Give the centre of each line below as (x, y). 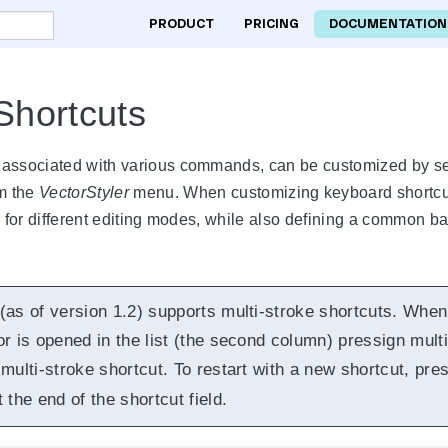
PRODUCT (181, 23)
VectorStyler (83, 192)
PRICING (271, 23)
